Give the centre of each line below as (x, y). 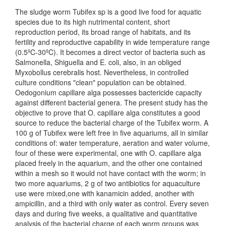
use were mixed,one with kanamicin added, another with (105, 193)
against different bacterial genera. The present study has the (111, 103)
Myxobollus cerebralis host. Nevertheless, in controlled (102, 72)
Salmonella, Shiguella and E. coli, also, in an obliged (98, 62)
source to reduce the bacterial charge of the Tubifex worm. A (112, 123)
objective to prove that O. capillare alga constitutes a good (108, 113)
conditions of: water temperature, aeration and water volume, (112, 143)
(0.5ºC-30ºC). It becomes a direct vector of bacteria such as (110, 52)
